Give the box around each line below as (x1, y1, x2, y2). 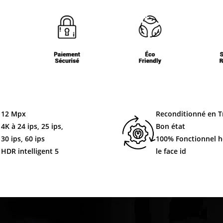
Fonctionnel (176, 134, 216, 143)
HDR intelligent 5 (1, 146, 59, 156)
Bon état (156, 121, 185, 131)
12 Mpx (1, 109, 26, 118)
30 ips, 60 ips (1, 134, 45, 143)
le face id (156, 146, 186, 156)
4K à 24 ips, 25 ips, (1, 121, 64, 131)
